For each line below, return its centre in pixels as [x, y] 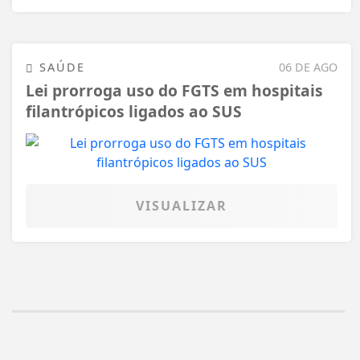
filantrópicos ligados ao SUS [134, 112]
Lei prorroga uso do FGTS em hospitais [174, 91]
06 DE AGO [308, 67]
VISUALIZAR [182, 205]
